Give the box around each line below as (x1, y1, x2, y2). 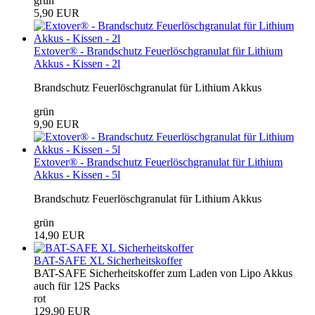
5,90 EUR (34, 6, 79, 19)
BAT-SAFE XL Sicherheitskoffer (34, 254, 182, 266)
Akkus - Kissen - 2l (34, 57, 120, 70)
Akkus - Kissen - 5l (34, 168, 120, 181)
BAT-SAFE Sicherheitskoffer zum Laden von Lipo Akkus (34, 266, 292, 279)
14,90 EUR (34, 229, 85, 241)
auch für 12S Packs (34, 279, 120, 292)
